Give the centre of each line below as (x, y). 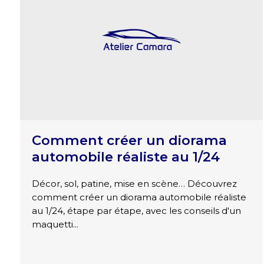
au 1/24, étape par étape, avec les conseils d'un (136, 211)
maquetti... (55, 225)
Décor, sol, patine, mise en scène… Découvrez (134, 184)
